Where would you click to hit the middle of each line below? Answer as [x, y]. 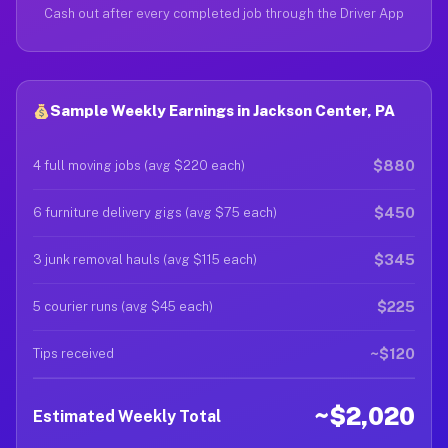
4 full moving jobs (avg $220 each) [139, 165]
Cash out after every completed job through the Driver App [224, 13]
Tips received [73, 353]
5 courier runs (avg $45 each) [123, 306]
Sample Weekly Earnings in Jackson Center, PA [223, 110]
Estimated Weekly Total [127, 416]
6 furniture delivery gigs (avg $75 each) [155, 212]
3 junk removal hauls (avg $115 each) [145, 259]
